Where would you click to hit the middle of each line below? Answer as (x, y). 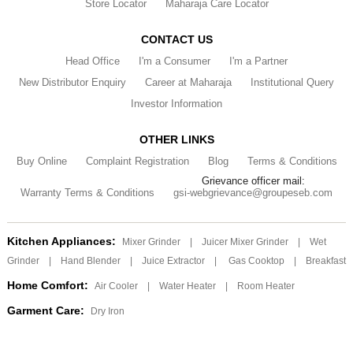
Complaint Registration (137, 162)
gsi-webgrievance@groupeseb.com (253, 193)
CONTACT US (176, 40)
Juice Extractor (173, 261)
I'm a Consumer (175, 61)
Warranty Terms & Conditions (87, 193)
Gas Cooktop (256, 261)
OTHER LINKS (176, 140)
